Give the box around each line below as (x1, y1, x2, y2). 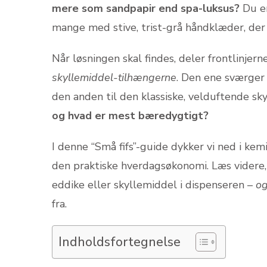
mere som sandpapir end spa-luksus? (52, 1, 240, 15)
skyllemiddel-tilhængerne (52, 70, 176, 85)
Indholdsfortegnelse (58, 233, 181, 252)
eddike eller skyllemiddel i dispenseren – (52, 178, 256, 192)
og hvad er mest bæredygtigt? (52, 108, 209, 123)
